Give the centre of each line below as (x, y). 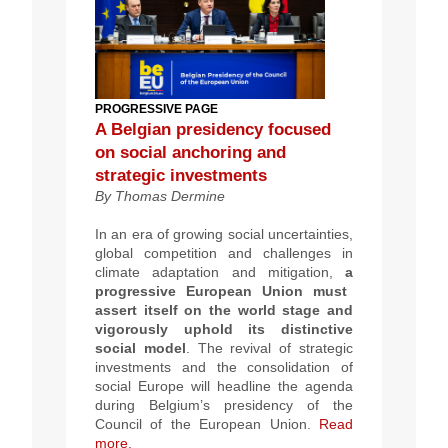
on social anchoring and (190, 153)
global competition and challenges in (224, 253)
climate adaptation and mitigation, (220, 272)
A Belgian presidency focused (213, 130)
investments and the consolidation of (224, 367)
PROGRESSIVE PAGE (156, 109)
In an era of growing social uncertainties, (224, 234)
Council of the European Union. (203, 424)
